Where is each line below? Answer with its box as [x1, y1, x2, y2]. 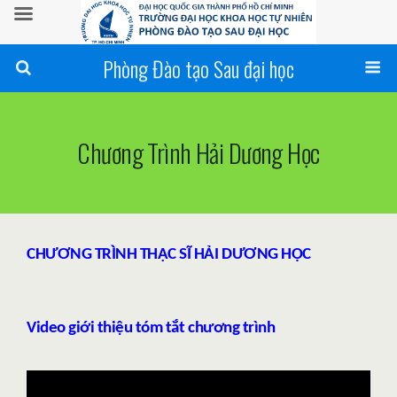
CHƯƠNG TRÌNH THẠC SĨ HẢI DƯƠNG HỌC [27, 246, 311, 263]
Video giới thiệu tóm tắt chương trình [27, 320, 276, 337]
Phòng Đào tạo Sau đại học [103, 52, 294, 84]
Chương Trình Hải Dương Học [77, 134, 320, 171]
